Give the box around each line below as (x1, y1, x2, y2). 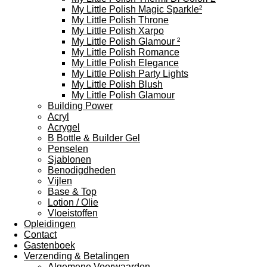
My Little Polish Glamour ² (72, 36, 180, 46)
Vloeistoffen (48, 208, 98, 218)
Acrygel (48, 122, 80, 132)
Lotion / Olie (48, 197, 98, 207)
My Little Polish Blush (72, 79, 163, 89)
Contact (24, 229, 57, 240)
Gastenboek (24, 240, 75, 250)
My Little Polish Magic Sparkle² (72, 4, 202, 14)
